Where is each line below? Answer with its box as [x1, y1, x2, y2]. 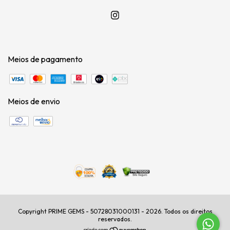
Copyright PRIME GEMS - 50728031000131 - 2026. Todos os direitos [17, 207, 213, 216]
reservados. [98, 215, 132, 223]
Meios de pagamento [8, 54, 83, 65]
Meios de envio [8, 96, 60, 107]
